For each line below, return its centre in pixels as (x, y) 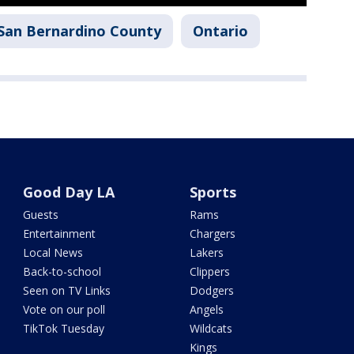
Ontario (220, 31)
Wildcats (211, 329)
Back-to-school (62, 272)
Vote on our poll (64, 310)
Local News (53, 253)
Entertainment (60, 234)
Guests (41, 215)
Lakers (206, 253)
